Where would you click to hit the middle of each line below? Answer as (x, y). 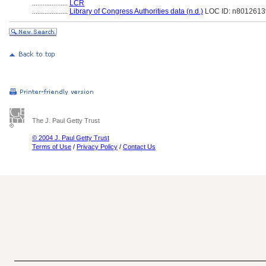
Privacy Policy (97, 147)
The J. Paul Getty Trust (66, 121)
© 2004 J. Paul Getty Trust (71, 138)
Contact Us (139, 147)
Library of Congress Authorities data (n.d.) (136, 11)
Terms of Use (52, 147)
